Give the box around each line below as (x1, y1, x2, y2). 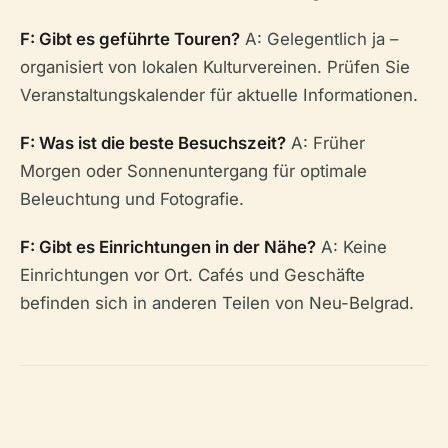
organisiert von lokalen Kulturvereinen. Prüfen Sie (20, 56, 410, 77)
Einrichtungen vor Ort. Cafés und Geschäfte (20, 264, 365, 285)
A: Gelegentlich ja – (240, 28, 398, 49)
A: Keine (316, 236, 387, 257)
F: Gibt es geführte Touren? (20, 28, 240, 49)
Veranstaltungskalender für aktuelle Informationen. (20, 84, 418, 105)
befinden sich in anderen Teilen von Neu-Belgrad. (20, 292, 414, 313)
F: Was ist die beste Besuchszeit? (20, 132, 286, 153)
